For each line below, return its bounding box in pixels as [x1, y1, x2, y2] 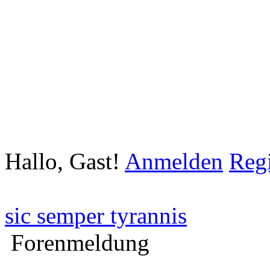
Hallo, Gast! [5, 148, 125, 174]
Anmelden [125, 148, 223, 174]
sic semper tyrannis [5, 202, 187, 228]
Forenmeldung [11, 230, 149, 256]
